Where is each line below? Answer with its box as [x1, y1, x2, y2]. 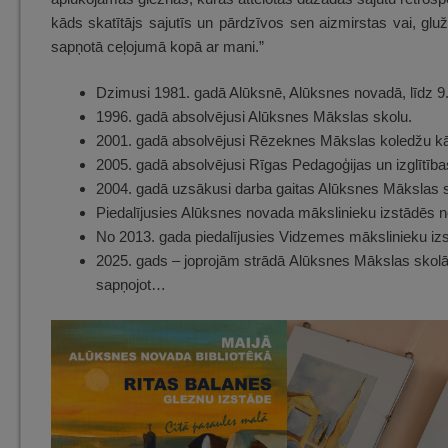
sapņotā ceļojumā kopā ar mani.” [50, 37, 264, 55]
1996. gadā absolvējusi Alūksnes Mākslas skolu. [95, 108, 412, 126]
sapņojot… [95, 276, 166, 294]
